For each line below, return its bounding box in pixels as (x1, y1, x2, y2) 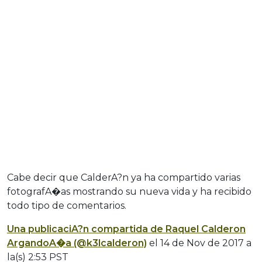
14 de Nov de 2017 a (160, 237, 251, 249)
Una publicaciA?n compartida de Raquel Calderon (7, 223, 246, 235)
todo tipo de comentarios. (7, 199, 126, 211)
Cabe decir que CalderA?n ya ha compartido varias (7, 171, 240, 183)
